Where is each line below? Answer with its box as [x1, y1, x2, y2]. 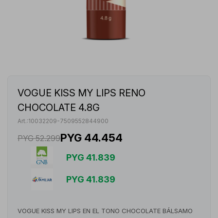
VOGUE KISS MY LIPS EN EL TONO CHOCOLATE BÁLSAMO [18, 207, 193, 215]
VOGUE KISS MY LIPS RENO [18, 87, 145, 99]
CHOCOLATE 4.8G [18, 102, 100, 113]
